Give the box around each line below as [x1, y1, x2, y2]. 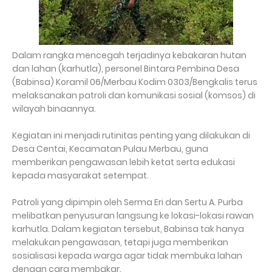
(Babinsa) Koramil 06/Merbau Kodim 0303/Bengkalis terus [12, 76, 257, 88]
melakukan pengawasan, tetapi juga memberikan [12, 236, 228, 248]
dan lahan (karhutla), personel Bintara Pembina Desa [12, 63, 239, 75]
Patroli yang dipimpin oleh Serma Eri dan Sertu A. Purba [12, 196, 243, 208]
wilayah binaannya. [12, 103, 98, 115]
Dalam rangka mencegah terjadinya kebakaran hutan [12, 49, 246, 61]
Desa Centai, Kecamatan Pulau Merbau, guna [12, 143, 208, 155]
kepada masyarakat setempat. [12, 169, 149, 182]
